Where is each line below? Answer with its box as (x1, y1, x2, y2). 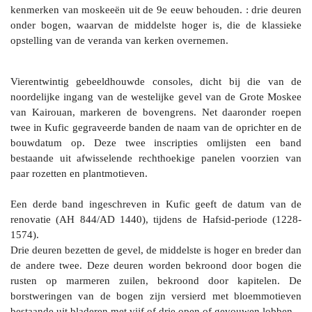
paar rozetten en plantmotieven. (10, 167, 148, 179)
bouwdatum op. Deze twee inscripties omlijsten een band (10, 136, 302, 148)
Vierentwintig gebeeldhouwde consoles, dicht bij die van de (10, 75, 302, 87)
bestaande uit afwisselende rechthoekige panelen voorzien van (10, 152, 302, 164)
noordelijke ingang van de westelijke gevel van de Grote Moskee (10, 91, 302, 102)
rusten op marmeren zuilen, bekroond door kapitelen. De (10, 274, 302, 286)
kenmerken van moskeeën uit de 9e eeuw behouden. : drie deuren (10, 3, 302, 15)
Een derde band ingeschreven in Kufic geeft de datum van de (10, 198, 302, 210)
